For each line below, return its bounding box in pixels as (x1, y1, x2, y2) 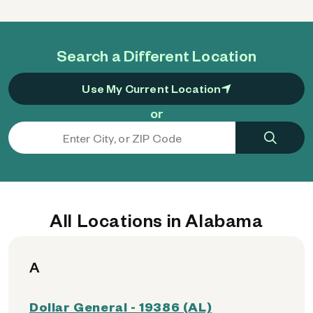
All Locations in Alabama (50, 208, 263, 231)
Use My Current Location (82, 81, 221, 96)
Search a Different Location (57, 45, 256, 65)
